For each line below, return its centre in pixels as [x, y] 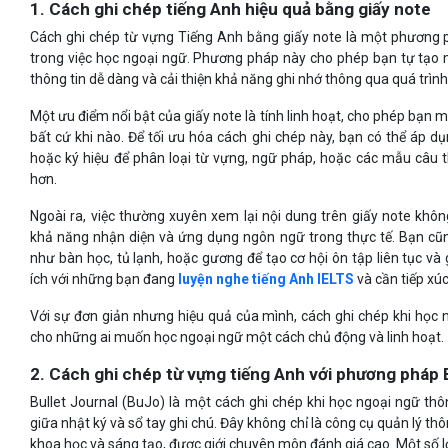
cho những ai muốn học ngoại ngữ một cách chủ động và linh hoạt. [237, 337]
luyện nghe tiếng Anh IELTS [266, 279]
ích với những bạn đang [104, 279]
